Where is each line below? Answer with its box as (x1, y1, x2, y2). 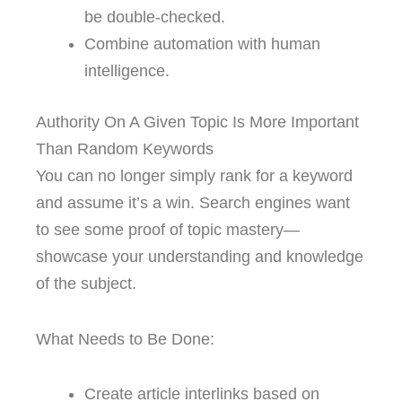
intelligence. (84, 62, 170, 81)
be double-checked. (84, 8, 225, 27)
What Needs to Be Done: (36, 329, 214, 348)
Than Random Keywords (36, 140, 214, 159)
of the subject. (36, 275, 136, 293)
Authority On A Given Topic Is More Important (36, 113, 359, 132)
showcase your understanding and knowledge (36, 248, 363, 267)
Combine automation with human (84, 35, 320, 54)
